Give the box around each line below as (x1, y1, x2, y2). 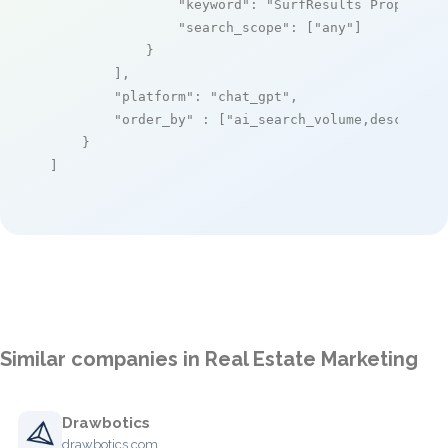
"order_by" (114, 111, 194, 127)
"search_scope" (178, 19, 290, 35)
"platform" (114, 88, 194, 104)
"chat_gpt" (210, 88, 290, 104)
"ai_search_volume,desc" (226, 111, 410, 127)
